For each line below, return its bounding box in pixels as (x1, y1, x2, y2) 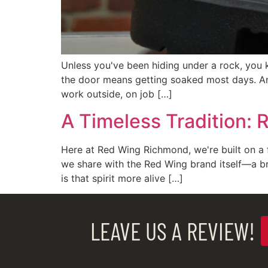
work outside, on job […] (61, 88, 172, 100)
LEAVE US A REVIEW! (90, 217, 255, 246)
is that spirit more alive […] (61, 172, 183, 184)
